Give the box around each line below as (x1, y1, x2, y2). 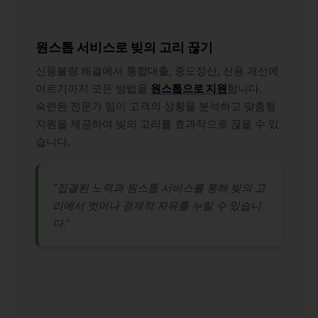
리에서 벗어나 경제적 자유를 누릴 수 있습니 (53, 199, 261, 213)
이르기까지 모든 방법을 (35, 82, 150, 96)
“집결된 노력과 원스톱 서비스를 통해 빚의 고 (53, 181, 265, 195)
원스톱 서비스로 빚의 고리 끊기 (35, 40, 213, 55)
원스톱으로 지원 (150, 82, 227, 96)
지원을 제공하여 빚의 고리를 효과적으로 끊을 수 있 (35, 117, 279, 131)
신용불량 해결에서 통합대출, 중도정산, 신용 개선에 (35, 64, 279, 78)
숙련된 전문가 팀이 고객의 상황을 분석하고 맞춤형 (35, 99, 276, 114)
